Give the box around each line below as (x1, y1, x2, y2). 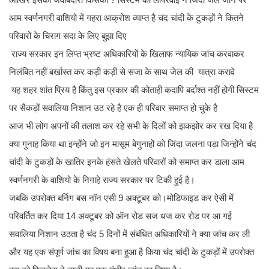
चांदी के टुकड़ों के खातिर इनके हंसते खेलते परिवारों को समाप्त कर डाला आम (9, 157, 244, 168)
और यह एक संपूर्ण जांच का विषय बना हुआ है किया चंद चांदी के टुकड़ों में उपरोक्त (9, 247, 254, 258)
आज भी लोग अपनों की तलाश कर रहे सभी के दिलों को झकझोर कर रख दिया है (9, 121, 255, 131)
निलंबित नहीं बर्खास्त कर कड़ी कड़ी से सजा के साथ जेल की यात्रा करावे (9, 67, 235, 77)
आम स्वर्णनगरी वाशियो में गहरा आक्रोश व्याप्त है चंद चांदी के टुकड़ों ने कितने (9, 13, 244, 23)
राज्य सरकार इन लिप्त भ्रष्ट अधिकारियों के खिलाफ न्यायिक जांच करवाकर (9, 49, 244, 59)
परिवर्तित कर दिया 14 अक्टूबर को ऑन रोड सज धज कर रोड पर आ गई (9, 211, 232, 222)
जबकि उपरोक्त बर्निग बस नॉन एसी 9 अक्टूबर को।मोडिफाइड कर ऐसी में (9, 193, 234, 204)
